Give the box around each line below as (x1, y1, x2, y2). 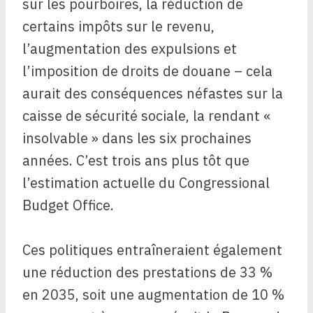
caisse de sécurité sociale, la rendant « (22, 106, 270, 126)
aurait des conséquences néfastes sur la (22, 84, 283, 103)
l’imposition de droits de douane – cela (22, 61, 272, 81)
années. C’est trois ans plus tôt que (22, 151, 249, 170)
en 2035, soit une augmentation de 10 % (22, 285, 284, 305)
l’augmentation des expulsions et (22, 39, 237, 59)
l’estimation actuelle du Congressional (22, 173, 270, 193)
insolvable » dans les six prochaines (22, 129, 252, 148)
